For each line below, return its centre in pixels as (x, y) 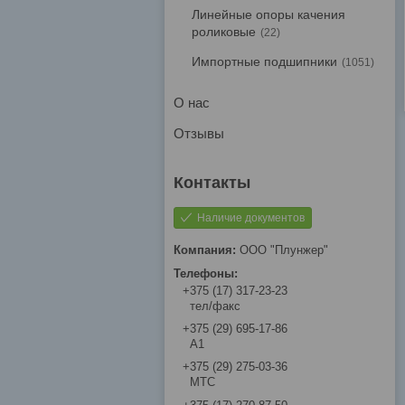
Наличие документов (251, 218)
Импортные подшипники (264, 62)
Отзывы (199, 134)
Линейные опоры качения (268, 15)
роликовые (224, 32)
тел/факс (215, 306)
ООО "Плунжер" (284, 250)
